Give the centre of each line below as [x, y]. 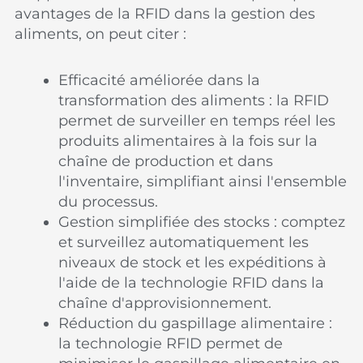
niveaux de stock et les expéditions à [193, 262]
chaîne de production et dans [166, 161]
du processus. [109, 201]
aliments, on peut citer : [101, 34]
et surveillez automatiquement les [184, 242]
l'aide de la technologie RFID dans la [192, 282]
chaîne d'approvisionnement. [165, 303]
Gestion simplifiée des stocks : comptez [202, 222]
